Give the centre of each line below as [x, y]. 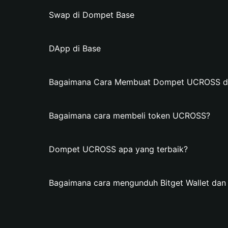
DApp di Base [75, 48]
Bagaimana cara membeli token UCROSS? [130, 116]
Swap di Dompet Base [92, 15]
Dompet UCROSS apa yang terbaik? [118, 149]
